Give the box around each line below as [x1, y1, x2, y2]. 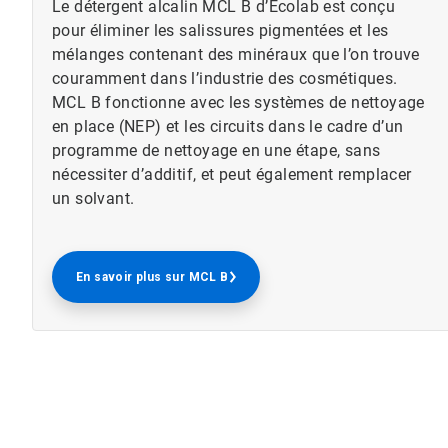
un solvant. [52, 189, 135, 209]
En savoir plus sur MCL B [76, 269, 229, 284]
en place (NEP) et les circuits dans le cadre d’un [52, 117, 404, 137]
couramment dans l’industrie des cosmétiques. [52, 69, 398, 89]
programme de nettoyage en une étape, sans [52, 141, 381, 161]
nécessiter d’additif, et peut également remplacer [52, 165, 412, 185]
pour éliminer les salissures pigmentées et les [52, 21, 389, 41]
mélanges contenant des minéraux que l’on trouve [52, 45, 420, 65]
